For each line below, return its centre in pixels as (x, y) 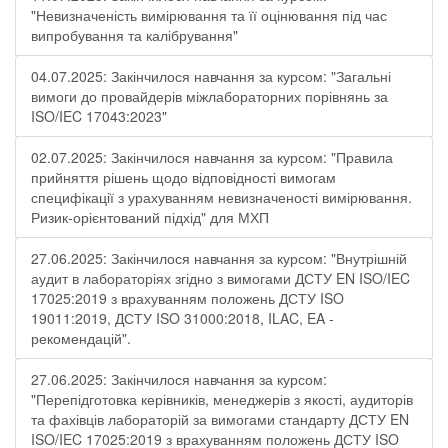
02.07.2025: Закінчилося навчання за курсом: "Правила (212, 157)
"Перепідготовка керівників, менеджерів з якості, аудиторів (222, 399)
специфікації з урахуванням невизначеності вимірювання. (221, 197)
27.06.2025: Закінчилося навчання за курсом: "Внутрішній (219, 258)
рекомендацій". (81, 338)
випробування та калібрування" (134, 35)
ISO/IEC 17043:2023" (99, 116)
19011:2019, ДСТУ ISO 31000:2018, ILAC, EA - (182, 318)
